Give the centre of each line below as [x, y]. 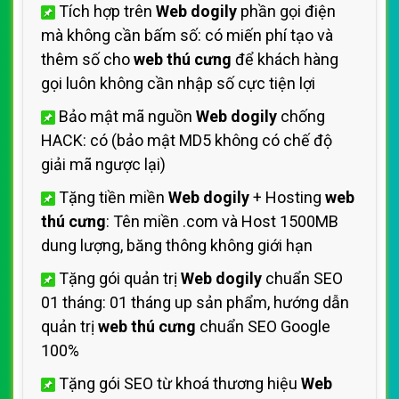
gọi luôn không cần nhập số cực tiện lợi [178, 83]
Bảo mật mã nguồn [126, 116]
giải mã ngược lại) [103, 164]
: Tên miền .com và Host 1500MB [222, 221]
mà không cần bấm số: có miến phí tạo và [187, 35]
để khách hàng [285, 59]
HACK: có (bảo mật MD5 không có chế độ [187, 140]
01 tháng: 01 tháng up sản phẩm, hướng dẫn [195, 302]
